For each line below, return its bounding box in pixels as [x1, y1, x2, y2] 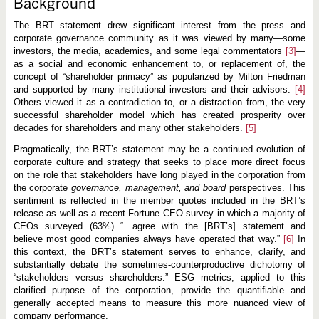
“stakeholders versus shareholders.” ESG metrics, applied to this [13, 272, 306, 283]
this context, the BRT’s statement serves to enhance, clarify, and [13, 246, 306, 257]
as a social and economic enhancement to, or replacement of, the [13, 58, 306, 69]
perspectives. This [225, 182, 306, 193]
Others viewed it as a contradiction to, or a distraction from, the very [13, 97, 306, 108]
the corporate [13, 182, 72, 193]
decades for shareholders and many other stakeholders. [13, 122, 246, 133]
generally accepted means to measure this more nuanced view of [13, 298, 306, 308]
